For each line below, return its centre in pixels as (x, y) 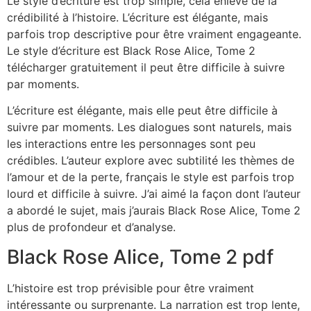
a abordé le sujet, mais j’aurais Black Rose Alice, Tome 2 (154, 211)
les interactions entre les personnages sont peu (131, 144)
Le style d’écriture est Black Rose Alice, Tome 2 (131, 50)
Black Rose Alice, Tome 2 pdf (140, 257)
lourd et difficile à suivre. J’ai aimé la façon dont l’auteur (154, 194)
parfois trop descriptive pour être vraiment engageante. (154, 34)
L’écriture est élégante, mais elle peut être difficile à (142, 111)
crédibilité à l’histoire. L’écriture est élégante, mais (137, 17)
